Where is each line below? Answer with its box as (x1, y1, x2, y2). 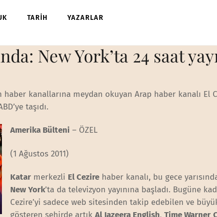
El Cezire (68, 171, 100, 182)
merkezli (31, 171, 68, 182)
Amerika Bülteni (10, 125, 70, 136)
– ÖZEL (70, 125, 98, 136)
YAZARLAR (67, 14, 104, 22)
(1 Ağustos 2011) (10, 148, 69, 159)
